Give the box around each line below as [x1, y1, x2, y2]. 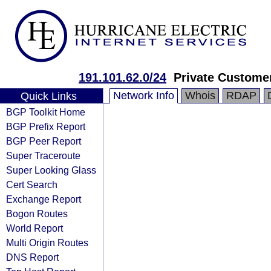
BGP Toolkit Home [6, 106, 85, 117]
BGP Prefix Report [6, 121, 85, 132]
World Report [6, 223, 63, 233]
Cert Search [6, 179, 57, 190]
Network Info [113, 90, 174, 102]
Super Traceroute [6, 150, 80, 161]
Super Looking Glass [6, 165, 96, 175]
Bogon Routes [6, 208, 68, 219]
